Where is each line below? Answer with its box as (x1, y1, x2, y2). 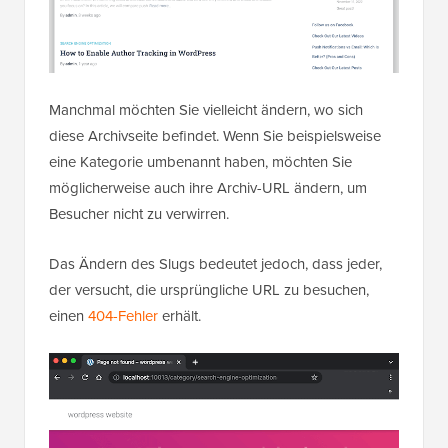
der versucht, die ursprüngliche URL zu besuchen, (49, 278, 369, 301)
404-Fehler (88, 304, 158, 327)
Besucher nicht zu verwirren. (49, 202, 229, 225)
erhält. (158, 304, 201, 327)
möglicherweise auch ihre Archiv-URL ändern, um (49, 176, 367, 199)
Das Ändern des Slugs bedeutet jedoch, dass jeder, (49, 252, 382, 275)
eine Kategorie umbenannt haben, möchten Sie (49, 150, 352, 173)
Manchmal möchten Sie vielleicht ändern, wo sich (49, 98, 363, 121)
